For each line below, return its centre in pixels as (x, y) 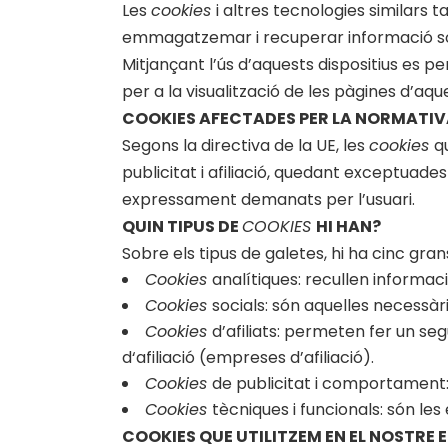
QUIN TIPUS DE (182, 226)
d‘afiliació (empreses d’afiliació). (248, 357)
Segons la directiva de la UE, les (245, 145)
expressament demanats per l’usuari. (270, 199)
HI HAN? (348, 226)
